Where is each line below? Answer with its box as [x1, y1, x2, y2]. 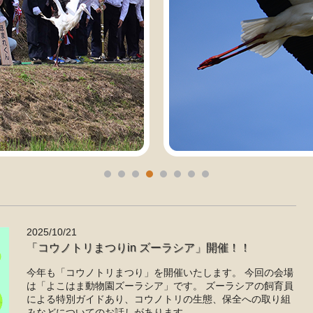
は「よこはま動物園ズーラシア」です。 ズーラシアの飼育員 [27, 280, 293, 291]
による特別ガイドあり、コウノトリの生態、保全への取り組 [27, 293, 291, 305]
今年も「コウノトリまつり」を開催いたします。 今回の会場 [27, 267, 293, 278]
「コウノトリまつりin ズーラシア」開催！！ [27, 242, 251, 254]
